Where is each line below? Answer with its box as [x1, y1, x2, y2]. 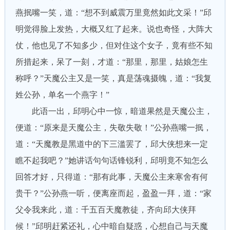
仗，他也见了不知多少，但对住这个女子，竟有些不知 [15, 41, 213, 50]
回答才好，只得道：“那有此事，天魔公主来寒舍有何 [15, 172, 208, 181]
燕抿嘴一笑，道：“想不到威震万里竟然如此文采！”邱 [15, 8, 212, 17]
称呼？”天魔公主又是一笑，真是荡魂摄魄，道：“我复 [15, 74, 212, 83]
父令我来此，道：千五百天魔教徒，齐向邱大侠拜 [15, 205, 196, 214]
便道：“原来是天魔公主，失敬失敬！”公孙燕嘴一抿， [15, 123, 212, 132]
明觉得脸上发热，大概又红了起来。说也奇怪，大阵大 [15, 25, 213, 33]
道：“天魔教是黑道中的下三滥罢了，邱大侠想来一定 [15, 140, 208, 148]
